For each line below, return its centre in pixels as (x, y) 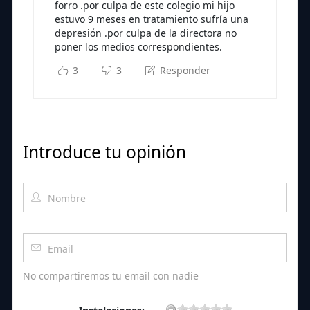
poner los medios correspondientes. (138, 47)
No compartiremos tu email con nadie (111, 276)
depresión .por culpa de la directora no (146, 33)
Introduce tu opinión (104, 152)
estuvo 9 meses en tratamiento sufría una (152, 19)
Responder (183, 71)
